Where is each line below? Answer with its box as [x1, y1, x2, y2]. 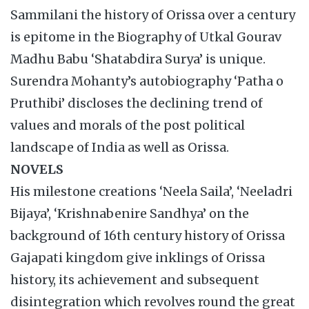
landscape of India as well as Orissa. [10, 139, 229, 155]
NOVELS [10, 161, 63, 177]
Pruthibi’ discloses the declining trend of [10, 95, 263, 111]
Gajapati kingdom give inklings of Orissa [10, 250, 265, 266]
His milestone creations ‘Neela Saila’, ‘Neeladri [10, 183, 292, 199]
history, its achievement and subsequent [10, 272, 259, 288]
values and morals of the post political [10, 117, 245, 133]
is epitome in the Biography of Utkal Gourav [10, 29, 281, 45]
